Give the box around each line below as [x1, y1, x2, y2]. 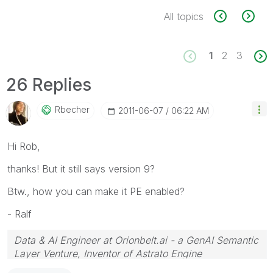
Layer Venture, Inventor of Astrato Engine [14, 247, 202, 260]
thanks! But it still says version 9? [7, 162, 155, 175]
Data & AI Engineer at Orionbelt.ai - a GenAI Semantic [14, 233, 258, 246]
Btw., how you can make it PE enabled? [7, 185, 185, 197]
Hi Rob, [7, 140, 40, 152]
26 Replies [6, 74, 91, 95]
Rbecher [55, 104, 90, 115]
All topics [164, 10, 204, 23]
